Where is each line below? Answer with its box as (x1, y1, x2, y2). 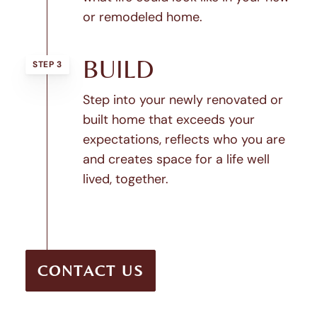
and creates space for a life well (83, 150, 270, 168)
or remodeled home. (83, 8, 202, 25)
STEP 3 (33, 58, 62, 70)
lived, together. (83, 170, 168, 188)
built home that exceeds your (83, 110, 255, 128)
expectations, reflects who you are (83, 130, 285, 148)
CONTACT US (37, 261, 144, 279)
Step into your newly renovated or (83, 91, 283, 108)
